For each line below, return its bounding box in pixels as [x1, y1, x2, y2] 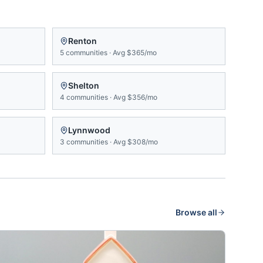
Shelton [68, 80, 99, 90]
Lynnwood [68, 125, 110, 135]
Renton [68, 36, 97, 46]
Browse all [176, 207, 217, 217]
